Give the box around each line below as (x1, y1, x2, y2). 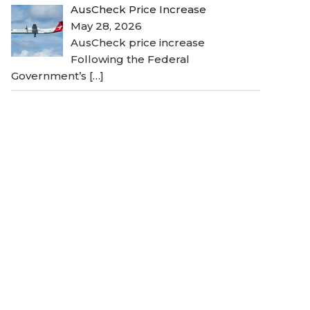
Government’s (11, 69, 89, 83)
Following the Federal (71, 53, 190, 66)
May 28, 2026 (71, 19, 143, 33)
